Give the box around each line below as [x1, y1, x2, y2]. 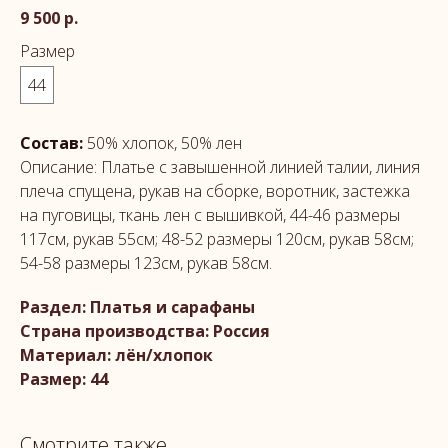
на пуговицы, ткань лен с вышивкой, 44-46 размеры [20, 204, 400, 227]
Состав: [20, 132, 83, 155]
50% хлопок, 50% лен [83, 132, 242, 155]
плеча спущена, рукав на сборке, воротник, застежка [20, 180, 410, 203]
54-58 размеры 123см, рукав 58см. [20, 252, 272, 275]
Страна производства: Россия [20, 320, 270, 343]
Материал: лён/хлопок [20, 344, 213, 367]
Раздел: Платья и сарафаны [20, 296, 255, 319]
